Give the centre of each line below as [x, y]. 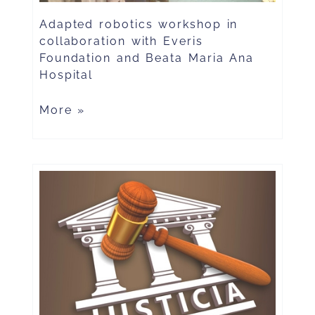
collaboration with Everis [121, 41]
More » [62, 110]
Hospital [66, 75]
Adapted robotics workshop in [139, 25]
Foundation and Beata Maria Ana [147, 58]
